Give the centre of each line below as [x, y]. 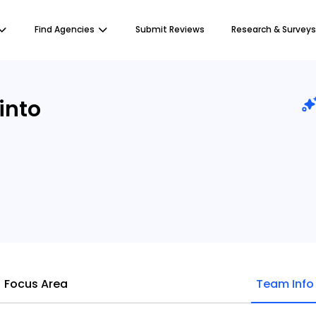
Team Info [285, 284]
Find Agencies [65, 29]
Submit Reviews [170, 29]
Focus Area [36, 284]
